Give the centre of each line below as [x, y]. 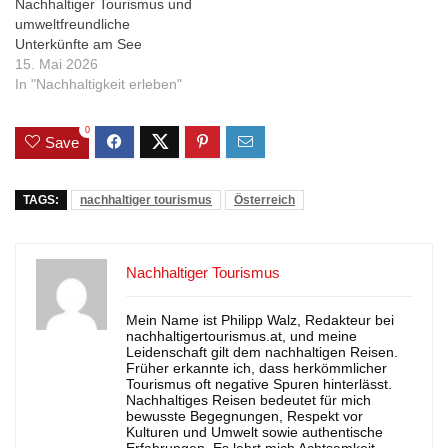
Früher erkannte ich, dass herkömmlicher [256, 367]
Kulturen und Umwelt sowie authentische [254, 431]
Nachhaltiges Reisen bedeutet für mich [248, 399]
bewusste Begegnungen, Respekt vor [244, 415]
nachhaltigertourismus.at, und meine [241, 335]
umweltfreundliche [72, 24]
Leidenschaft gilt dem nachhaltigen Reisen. [262, 351]
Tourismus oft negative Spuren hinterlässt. [259, 383]
